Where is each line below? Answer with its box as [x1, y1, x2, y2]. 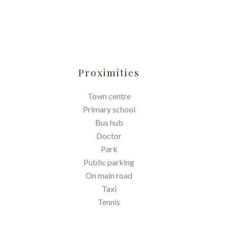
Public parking [83, 157, 134, 167]
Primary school [82, 104, 135, 114]
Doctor [96, 131, 122, 140]
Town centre [87, 91, 131, 101]
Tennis [98, 197, 120, 207]
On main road [85, 170, 132, 180]
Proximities [78, 66, 140, 79]
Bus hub [95, 118, 123, 127]
